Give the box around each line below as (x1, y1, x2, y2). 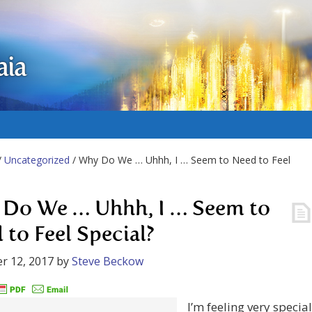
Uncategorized (4, 153, 70, 166)
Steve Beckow (72, 253, 143, 269)
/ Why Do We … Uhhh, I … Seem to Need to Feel (70, 153, 290, 166)
